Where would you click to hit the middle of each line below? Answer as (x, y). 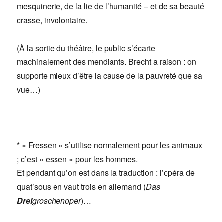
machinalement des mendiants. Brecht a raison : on (107, 61)
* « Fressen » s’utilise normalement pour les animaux (110, 145)
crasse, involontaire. (52, 20)
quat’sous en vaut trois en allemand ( (82, 186)
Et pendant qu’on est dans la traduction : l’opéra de (106, 172)
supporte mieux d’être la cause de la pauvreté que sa (110, 75)
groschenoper (57, 200)
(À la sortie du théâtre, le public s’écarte (86, 48)
